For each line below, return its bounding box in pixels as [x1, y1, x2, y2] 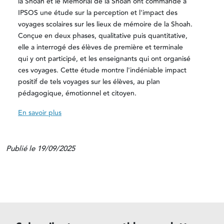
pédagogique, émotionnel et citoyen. [18, 87, 138, 99]
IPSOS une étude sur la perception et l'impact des [18, 7, 177, 18]
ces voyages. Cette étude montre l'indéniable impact [18, 64, 186, 76]
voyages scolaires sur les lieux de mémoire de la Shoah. [18, 18, 192, 30]
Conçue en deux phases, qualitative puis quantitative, [18, 30, 187, 41]
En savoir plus [18, 107, 61, 118]
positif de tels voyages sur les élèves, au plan [18, 76, 160, 87]
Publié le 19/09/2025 [6, 142, 75, 154]
